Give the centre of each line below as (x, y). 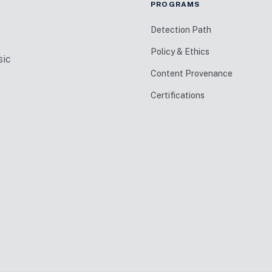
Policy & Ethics (180, 52)
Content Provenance (192, 73)
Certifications (178, 95)
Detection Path (181, 30)
